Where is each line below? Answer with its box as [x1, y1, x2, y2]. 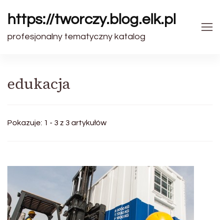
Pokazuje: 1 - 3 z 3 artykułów [7, 119, 107, 127]
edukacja [7, 74, 70, 94]
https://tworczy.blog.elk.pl [7, 12, 176, 27]
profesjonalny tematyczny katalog [7, 32, 145, 41]
